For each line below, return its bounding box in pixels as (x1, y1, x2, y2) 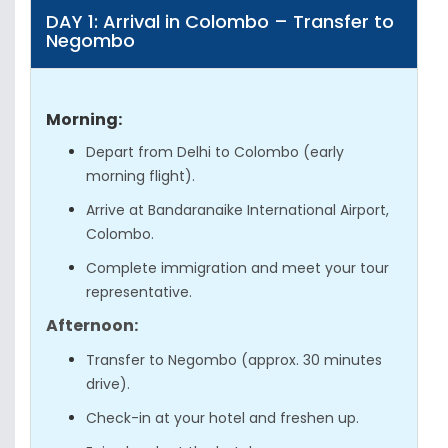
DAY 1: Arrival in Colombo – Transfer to (46, 9, 394, 34)
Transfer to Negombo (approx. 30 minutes (86, 350, 382, 370)
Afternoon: (46, 314, 138, 337)
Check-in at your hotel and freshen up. (86, 408, 359, 428)
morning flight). (86, 166, 195, 186)
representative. (86, 282, 192, 302)
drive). (86, 374, 130, 394)
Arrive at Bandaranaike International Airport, (86, 200, 389, 220)
